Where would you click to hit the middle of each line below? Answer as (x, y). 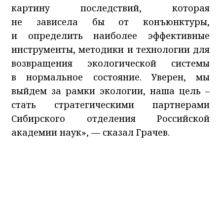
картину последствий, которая (110, 8)
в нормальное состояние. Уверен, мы (110, 77)
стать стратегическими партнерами (110, 104)
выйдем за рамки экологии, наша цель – (110, 91)
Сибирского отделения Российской (110, 118)
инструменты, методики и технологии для (110, 49)
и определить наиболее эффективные (110, 35)
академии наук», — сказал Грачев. (91, 132)
